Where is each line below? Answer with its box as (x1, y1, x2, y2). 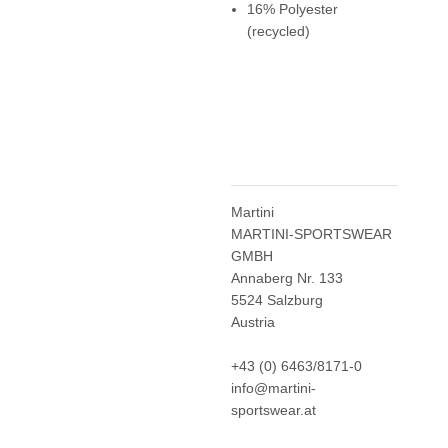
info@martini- (230, 379, 316, 396)
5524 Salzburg (230, 291, 323, 308)
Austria (230, 313, 275, 330)
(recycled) (246, 22, 310, 39)
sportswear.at (230, 401, 316, 418)
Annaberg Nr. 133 (230, 269, 343, 286)
